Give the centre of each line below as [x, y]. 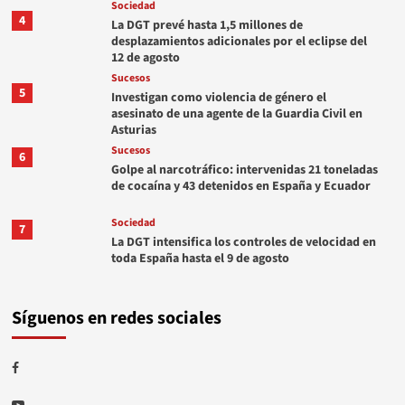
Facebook [45, 365]
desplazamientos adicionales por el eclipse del [239, 42]
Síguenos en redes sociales [116, 319]
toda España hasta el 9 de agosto [200, 259]
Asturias [133, 131]
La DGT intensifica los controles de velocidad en [243, 243]
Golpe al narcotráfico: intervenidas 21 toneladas [244, 170]
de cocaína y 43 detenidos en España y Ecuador [240, 187]
